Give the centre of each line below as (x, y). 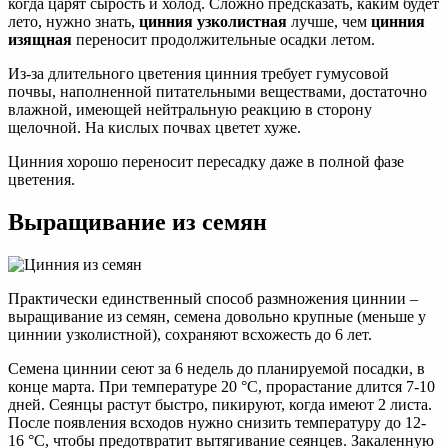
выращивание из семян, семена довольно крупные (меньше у (217, 317)
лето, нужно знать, (73, 22)
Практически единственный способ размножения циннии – (213, 299)
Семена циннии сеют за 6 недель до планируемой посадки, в (216, 369)
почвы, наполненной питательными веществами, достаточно (217, 92)
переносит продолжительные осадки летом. (223, 40)
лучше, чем (329, 22)
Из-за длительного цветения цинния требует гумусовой (198, 74)
